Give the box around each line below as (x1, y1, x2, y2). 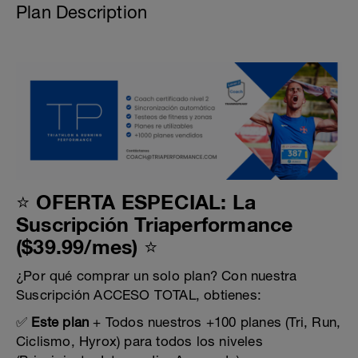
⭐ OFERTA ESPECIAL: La (16, 189, 257, 213)
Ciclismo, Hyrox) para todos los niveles (16, 332, 263, 349)
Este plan (31, 313, 89, 330)
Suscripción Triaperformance (16, 212, 293, 236)
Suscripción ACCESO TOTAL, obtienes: (16, 286, 262, 303)
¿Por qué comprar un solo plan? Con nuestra (16, 267, 297, 284)
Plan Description (16, 2, 148, 22)
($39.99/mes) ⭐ (16, 234, 158, 258)
